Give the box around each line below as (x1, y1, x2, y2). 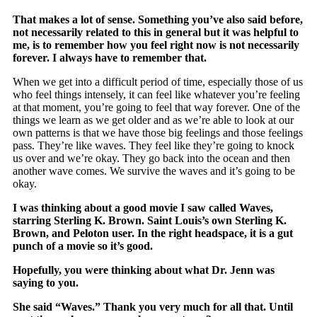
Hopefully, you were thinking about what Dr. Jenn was (13, 263, 275, 276)
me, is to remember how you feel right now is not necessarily (13, 38, 300, 51)
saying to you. (13, 276, 79, 289)
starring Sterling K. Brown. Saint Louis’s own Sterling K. (13, 214, 287, 226)
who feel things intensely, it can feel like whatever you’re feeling (13, 88, 301, 100)
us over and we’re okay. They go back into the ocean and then (13, 151, 291, 164)
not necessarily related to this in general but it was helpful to (13, 25, 299, 38)
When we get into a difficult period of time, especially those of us (13, 75, 304, 88)
